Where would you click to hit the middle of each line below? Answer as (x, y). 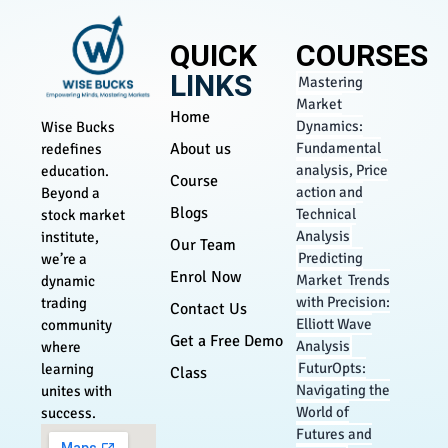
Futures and (334, 434)
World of (323, 412)
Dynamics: (330, 126)
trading (63, 302)
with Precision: (343, 302)
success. (69, 412)
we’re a (63, 258)
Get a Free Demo (227, 341)
